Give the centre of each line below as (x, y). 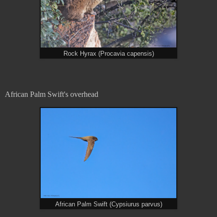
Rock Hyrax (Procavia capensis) (108, 54)
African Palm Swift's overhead (52, 94)
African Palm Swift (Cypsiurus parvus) (108, 204)
